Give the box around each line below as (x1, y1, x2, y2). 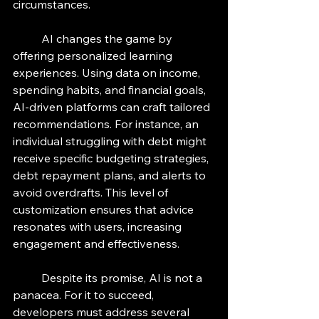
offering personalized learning (13, 48, 175, 63)
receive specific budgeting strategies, (13, 151, 211, 166)
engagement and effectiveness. (13, 236, 179, 251)
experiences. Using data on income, (13, 66, 203, 80)
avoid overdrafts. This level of (13, 185, 171, 200)
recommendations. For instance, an (13, 117, 202, 132)
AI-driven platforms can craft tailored (13, 100, 213, 115)
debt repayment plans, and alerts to (13, 168, 209, 183)
